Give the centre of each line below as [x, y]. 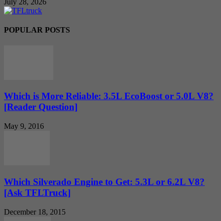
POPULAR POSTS [37, 30]
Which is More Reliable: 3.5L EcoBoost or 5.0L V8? [109, 96]
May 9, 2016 [24, 126]
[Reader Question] [41, 107]
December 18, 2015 [35, 212]
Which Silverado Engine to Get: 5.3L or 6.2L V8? [104, 182]
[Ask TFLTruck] [37, 192]
